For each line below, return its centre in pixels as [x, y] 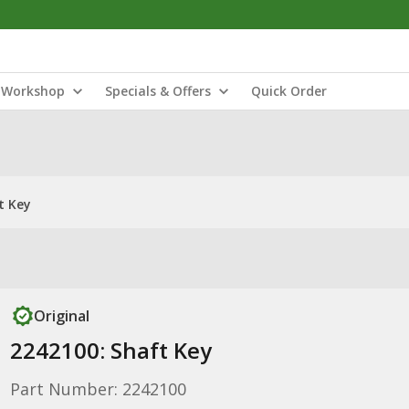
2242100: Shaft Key [110, 350]
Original [61, 316]
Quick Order [289, 91]
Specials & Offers [158, 91]
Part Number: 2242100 [98, 389]
